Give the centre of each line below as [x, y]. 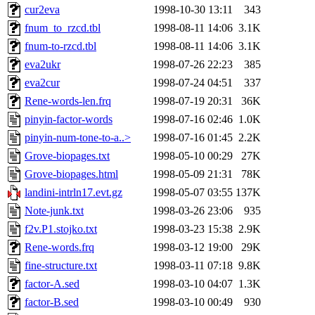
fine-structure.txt [61, 266]
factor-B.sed [52, 302]
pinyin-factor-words [69, 120]
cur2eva [42, 10]
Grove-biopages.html [71, 174]
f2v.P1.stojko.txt [61, 229]
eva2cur [42, 83]
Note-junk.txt [54, 211]
